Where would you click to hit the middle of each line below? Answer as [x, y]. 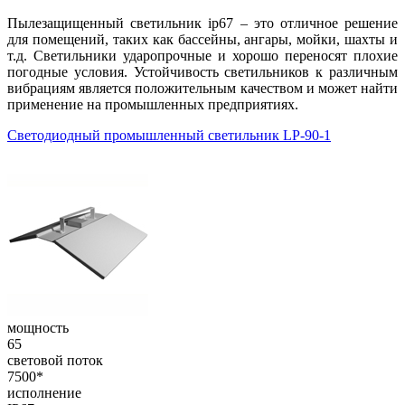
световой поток [55, 361]
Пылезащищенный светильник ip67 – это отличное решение [202, 24]
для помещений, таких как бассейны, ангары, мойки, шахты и [202, 40]
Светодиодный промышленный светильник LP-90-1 [169, 136]
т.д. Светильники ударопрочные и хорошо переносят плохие [202, 56]
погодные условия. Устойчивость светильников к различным [202, 72]
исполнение [44, 393]
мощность [38, 328]
